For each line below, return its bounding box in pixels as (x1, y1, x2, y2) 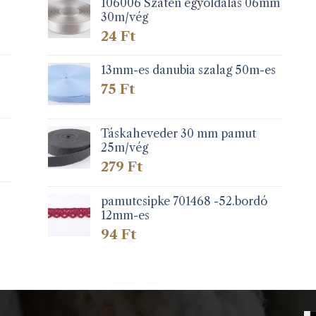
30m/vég (101, 9, 149, 24)
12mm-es (101, 207, 150, 222)
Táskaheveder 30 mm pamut (101, 126, 257, 140)
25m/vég (101, 140, 149, 154)
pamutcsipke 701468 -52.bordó (101, 193, 268, 208)
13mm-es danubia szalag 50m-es (101, 63, 276, 78)
